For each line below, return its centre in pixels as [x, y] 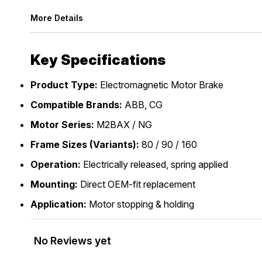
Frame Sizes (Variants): [85, 144]
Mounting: [54, 184]
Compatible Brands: [76, 104]
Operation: [56, 164]
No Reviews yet [73, 240]
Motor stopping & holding [140, 204]
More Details [57, 18]
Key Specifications [98, 60]
